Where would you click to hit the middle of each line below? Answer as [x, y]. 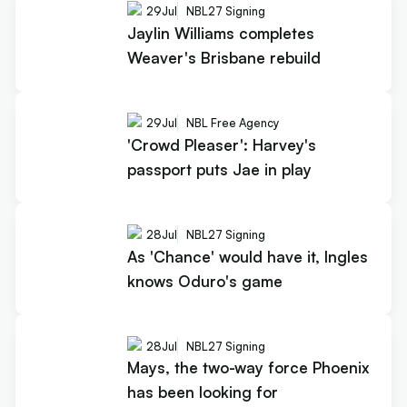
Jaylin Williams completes [220, 33]
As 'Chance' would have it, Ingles [173, 256]
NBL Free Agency [232, 122]
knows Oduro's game [204, 281]
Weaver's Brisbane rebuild [223, 57]
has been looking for [202, 392]
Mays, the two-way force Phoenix [248, 368]
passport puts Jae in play [219, 169]
